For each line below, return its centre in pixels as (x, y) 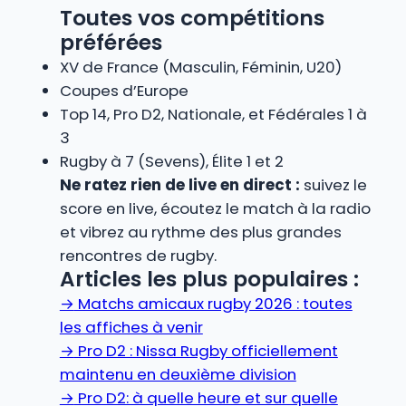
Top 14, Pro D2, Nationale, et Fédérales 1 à (213, 114)
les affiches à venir (131, 327)
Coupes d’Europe (124, 90)
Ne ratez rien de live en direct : (179, 184)
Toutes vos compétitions (192, 18)
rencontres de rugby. (138, 255)
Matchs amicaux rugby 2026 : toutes (213, 303)
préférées (111, 42)
